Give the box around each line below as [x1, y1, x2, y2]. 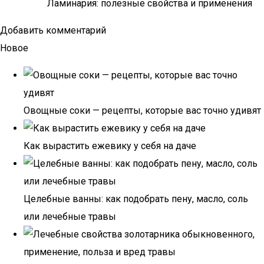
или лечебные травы [24, 211, 116, 222]
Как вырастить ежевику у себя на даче [24, 140, 196, 151]
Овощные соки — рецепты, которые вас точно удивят [24, 105, 261, 116]
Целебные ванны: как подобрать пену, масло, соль [24, 193, 248, 204]
